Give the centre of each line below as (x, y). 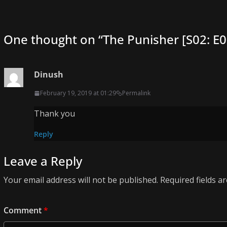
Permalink (136, 93)
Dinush (49, 75)
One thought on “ (53, 40)
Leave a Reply (43, 161)
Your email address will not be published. (81, 180)
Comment (24, 211)
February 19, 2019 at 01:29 (78, 93)
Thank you (54, 114)
